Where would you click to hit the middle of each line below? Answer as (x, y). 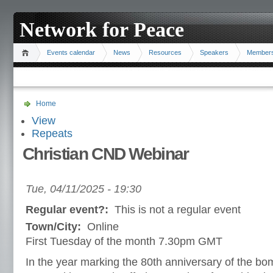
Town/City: (55, 227)
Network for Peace (102, 30)
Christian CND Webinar (106, 154)
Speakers (214, 52)
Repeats (52, 133)
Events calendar (71, 52)
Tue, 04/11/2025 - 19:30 (83, 189)
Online (101, 227)
